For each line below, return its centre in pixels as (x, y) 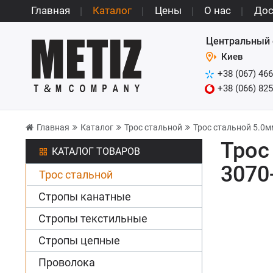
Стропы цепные (79, 240)
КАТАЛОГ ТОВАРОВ (96, 151)
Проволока (67, 262)
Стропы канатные (85, 197)
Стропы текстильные (93, 218)
